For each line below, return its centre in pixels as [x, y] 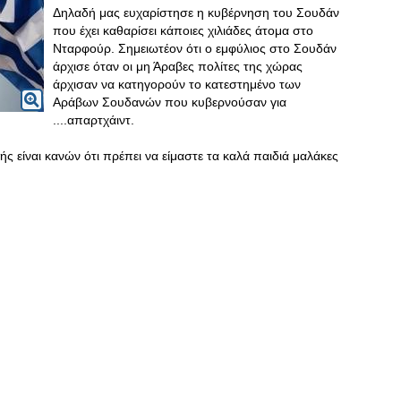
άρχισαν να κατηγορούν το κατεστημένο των [177, 84]
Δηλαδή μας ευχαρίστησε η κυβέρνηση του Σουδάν [196, 13]
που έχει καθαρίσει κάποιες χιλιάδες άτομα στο [183, 30]
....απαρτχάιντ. [94, 120]
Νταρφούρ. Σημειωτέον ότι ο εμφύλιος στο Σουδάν [195, 48]
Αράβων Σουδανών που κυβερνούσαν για [170, 102]
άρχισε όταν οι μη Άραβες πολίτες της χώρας [178, 66]
